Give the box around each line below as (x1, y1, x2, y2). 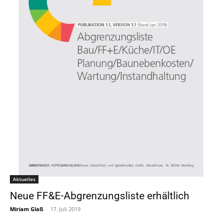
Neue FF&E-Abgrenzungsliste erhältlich (10, 190, 189, 202)
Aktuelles (13, 176, 36, 183)
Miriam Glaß (10, 205, 43, 213)
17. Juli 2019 (50, 205, 80, 213)
